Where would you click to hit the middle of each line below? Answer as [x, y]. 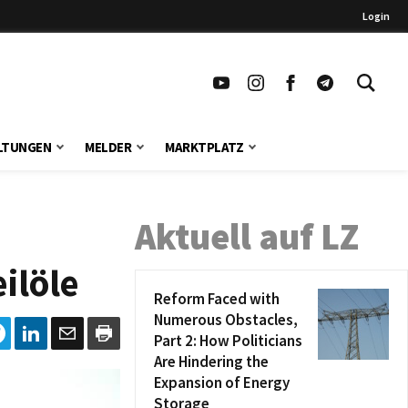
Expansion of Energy [222, 382]
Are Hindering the [211, 362]
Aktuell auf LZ [247, 237]
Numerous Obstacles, [226, 320]
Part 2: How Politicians [228, 341]
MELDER [108, 147]
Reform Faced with [217, 299]
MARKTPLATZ [204, 147]
